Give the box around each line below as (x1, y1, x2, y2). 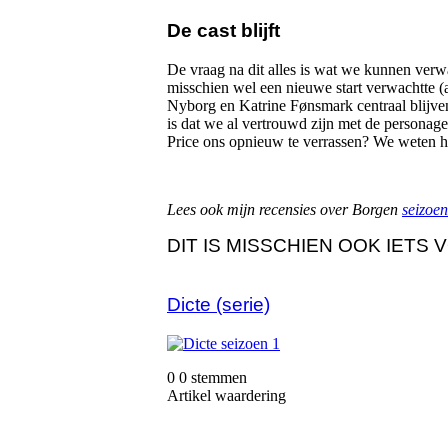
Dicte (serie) (167, 294, 270, 316)
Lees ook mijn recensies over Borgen (167, 200, 402, 218)
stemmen (191, 368, 247, 386)
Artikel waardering (167, 386, 286, 404)
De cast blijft (167, 19, 280, 41)
